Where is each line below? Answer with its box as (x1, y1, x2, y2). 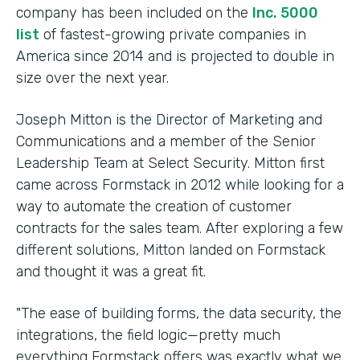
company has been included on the (16, 3, 252, 22)
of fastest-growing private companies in (39, 25, 306, 43)
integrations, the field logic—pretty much (16, 325, 280, 344)
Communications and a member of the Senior (16, 132, 316, 150)
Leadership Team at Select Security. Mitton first (16, 153, 325, 172)
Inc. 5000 (252, 3, 318, 22)
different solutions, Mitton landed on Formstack (16, 240, 325, 259)
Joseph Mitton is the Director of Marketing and (16, 110, 322, 129)
